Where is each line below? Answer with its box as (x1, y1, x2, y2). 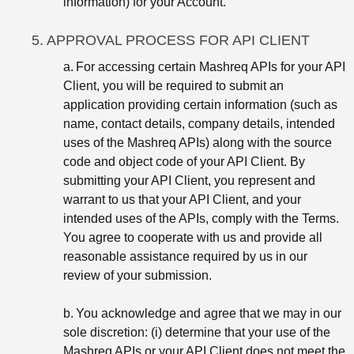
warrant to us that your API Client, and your (63, 192, 301, 206)
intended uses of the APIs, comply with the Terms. (63, 211, 339, 225)
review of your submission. (63, 268, 212, 282)
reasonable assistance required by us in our (63, 249, 307, 263)
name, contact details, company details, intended (63, 116, 335, 130)
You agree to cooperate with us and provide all (63, 230, 322, 244)
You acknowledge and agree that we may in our (76, 306, 341, 320)
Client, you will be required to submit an (63, 78, 284, 92)
